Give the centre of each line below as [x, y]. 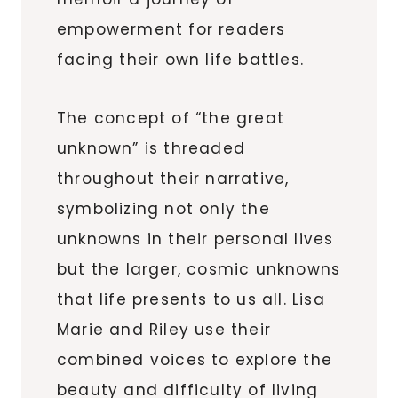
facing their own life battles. [180, 59]
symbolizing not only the [163, 208]
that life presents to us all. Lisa [191, 299]
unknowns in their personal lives [195, 239]
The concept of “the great [171, 118]
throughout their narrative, [173, 178]
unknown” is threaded [151, 148]
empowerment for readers [171, 29]
